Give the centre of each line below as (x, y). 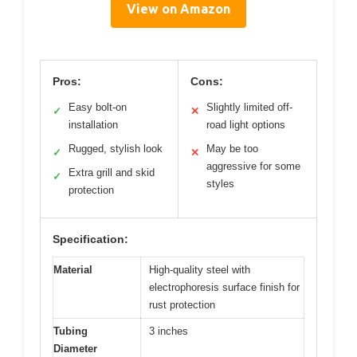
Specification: (90, 239)
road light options (246, 124)
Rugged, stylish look (116, 148)
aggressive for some (253, 166)
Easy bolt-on (98, 107)
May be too (232, 148)
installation (93, 124)
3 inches (169, 331)
